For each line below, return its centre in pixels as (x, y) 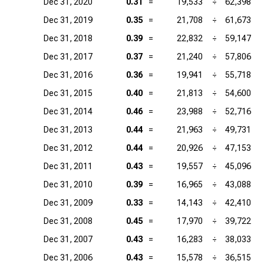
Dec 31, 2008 (68, 221)
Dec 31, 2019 (68, 20)
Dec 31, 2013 (68, 130)
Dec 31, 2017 (68, 57)
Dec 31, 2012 (68, 148)
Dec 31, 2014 (68, 111)
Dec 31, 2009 (68, 203)
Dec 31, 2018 (68, 38)
